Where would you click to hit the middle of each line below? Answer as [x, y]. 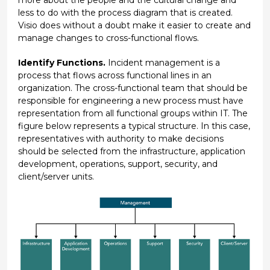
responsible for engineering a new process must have [130, 100]
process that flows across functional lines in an [115, 75]
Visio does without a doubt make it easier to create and [134, 25]
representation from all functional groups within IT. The [133, 113]
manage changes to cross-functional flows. [108, 38]
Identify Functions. [61, 62]
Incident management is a [162, 62]
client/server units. [56, 176]
